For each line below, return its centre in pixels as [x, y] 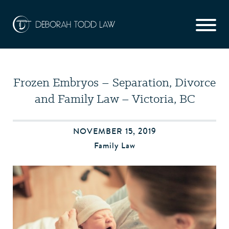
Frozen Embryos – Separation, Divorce [114, 82]
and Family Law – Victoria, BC [114, 98]
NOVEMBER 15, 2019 [114, 131]
